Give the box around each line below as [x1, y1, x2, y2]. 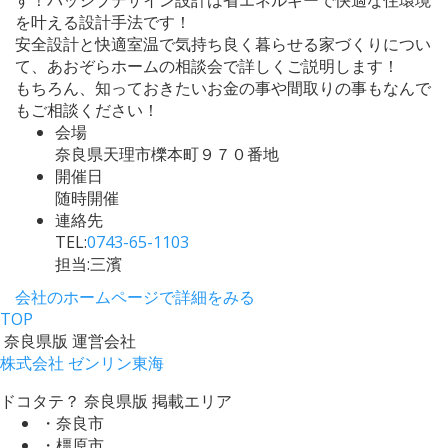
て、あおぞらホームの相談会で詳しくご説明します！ [15, 54, 399, 77]
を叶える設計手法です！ [15, 10, 191, 33]
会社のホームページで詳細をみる [15, 285, 255, 308]
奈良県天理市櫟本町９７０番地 [55, 142, 279, 165]
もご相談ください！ [15, 98, 159, 121]
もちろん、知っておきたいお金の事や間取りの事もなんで [15, 76, 431, 99]
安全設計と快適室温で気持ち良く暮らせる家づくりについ [15, 32, 431, 55]
